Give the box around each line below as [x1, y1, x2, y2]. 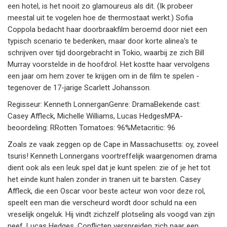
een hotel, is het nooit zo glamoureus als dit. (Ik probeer [8, 2, 193, 11]
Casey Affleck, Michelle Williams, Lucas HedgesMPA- [8, 111, 183, 121]
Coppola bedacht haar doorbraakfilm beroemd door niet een [8, 25, 207, 34]
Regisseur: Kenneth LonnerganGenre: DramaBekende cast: [8, 100, 201, 109]
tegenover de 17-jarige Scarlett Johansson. [8, 83, 151, 93]
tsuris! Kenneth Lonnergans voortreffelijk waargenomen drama [8, 152, 217, 161]
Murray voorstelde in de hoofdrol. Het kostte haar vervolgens [8, 60, 210, 69]
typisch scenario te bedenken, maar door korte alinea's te [8, 36, 198, 46]
